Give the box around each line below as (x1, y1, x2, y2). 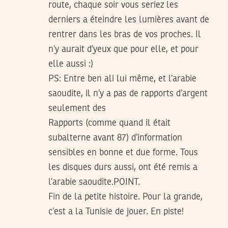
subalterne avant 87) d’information (48, 133, 182, 143)
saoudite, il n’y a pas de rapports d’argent (48, 89, 208, 99)
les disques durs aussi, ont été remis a (48, 163, 197, 173)
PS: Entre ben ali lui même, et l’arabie (48, 74, 196, 84)
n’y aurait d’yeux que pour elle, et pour (48, 45, 198, 54)
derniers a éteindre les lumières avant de (48, 15, 209, 25)
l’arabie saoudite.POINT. (48, 178, 140, 187)
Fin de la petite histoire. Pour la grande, (48, 192, 203, 202)
